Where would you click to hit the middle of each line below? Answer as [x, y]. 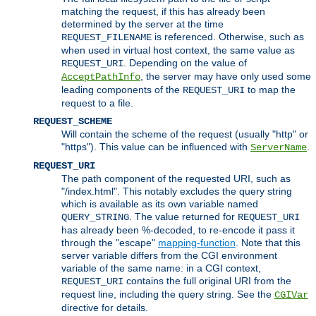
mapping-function [197, 242]
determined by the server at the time [142, 24]
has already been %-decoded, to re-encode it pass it [178, 230]
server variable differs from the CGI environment [169, 255]
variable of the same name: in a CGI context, [161, 268]
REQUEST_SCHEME [73, 121]
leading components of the [122, 89]
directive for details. [105, 307]
